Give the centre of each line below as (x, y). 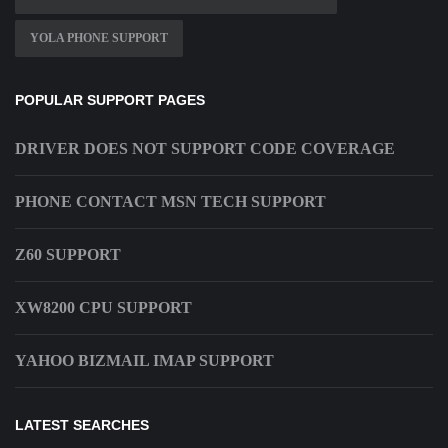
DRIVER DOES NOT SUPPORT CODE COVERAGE (205, 149)
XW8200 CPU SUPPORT (103, 308)
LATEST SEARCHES (82, 425)
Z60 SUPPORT (68, 255)
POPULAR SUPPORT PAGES (110, 100)
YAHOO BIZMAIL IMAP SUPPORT (144, 361)
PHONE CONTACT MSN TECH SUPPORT (170, 202)
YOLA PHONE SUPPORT (99, 38)
